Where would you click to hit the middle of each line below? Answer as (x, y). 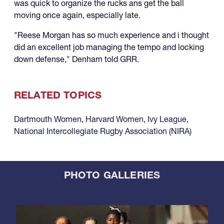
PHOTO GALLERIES (112, 175)
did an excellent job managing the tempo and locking (109, 47)
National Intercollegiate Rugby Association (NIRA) (103, 131)
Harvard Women (114, 119)
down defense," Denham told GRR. (76, 59)
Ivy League (167, 119)
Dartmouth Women (48, 119)
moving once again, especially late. (77, 15)
